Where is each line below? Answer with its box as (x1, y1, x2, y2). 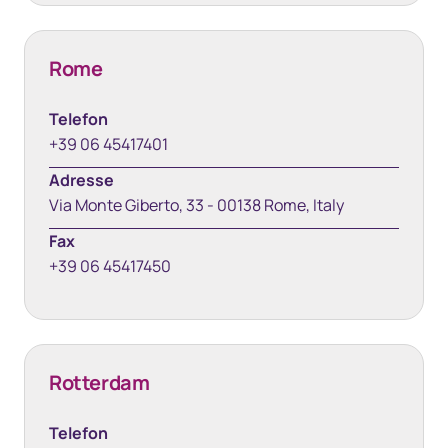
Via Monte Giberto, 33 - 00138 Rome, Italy (49, 194, 344, 216)
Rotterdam (49, 369, 150, 396)
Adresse (49, 169, 114, 191)
